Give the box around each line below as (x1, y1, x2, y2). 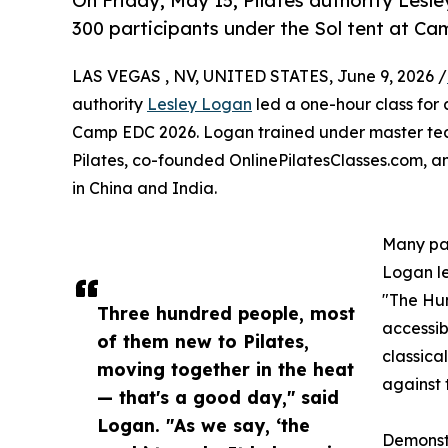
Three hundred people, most (97, 301, 355, 324)
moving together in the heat (97, 357, 354, 380)
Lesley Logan (147, 93, 252, 114)
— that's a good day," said (97, 385, 339, 408)
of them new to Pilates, (97, 329, 309, 352)
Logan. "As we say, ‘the (97, 413, 310, 436)
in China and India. (72, 177, 217, 198)
